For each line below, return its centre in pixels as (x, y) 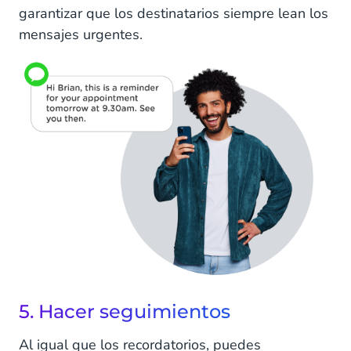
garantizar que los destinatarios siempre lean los (174, 13)
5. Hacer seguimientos (125, 311)
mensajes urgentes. (81, 34)
